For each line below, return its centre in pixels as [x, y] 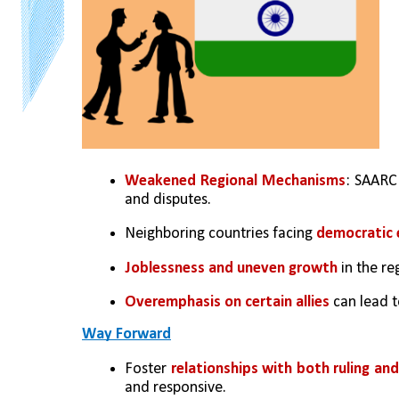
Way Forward [126, 335]
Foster [148, 369]
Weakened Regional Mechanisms [235, 181]
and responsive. [175, 387]
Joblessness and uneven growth [231, 268]
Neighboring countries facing [220, 234]
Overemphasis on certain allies [227, 302]
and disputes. [168, 199]
